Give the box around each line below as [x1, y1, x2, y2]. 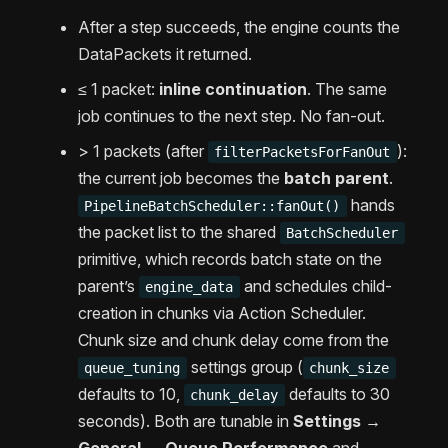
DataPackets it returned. [78, 44, 252, 65]
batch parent [284, 168, 389, 189]
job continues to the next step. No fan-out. [78, 106, 385, 127]
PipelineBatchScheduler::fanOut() [84, 198, 341, 215]
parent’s [78, 276, 139, 297]
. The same [307, 79, 387, 100]
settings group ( [186, 357, 303, 378]
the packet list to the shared [78, 222, 280, 243]
